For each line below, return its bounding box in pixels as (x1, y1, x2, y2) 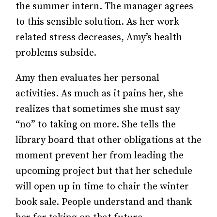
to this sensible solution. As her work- (15, 16, 183, 28)
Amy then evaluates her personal (15, 72, 159, 84)
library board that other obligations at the (15, 134, 201, 146)
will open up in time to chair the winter (15, 181, 189, 193)
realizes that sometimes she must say (15, 103, 180, 115)
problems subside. (15, 47, 96, 59)
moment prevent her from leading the (15, 150, 184, 162)
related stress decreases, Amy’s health (15, 31, 182, 44)
